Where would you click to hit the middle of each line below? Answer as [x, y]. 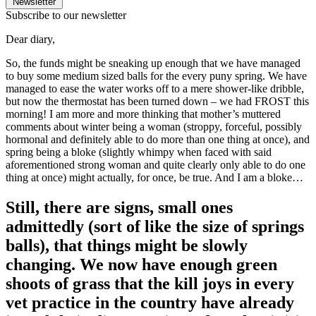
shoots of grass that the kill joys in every [150, 283]
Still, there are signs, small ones [119, 207]
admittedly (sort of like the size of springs [155, 226]
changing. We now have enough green [141, 264]
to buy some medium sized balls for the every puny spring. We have [156, 75]
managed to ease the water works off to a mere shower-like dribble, [155, 88]
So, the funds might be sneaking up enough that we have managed [153, 63]
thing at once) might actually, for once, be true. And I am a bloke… [154, 177]
